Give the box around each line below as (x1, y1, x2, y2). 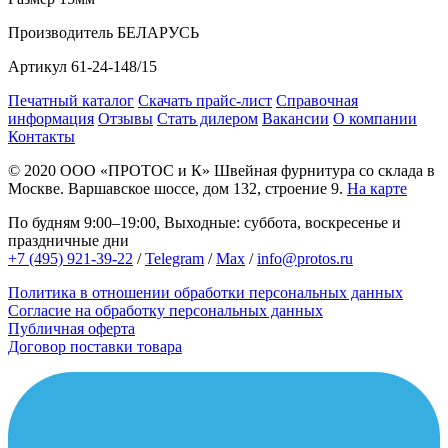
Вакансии (262, 110, 329, 128)
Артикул (8, 58, 67, 76)
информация (8, 110, 94, 128)
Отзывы (98, 110, 153, 128)
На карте (347, 180, 407, 198)
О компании (333, 110, 417, 128)
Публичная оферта (8, 320, 135, 338)
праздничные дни (8, 232, 129, 250)
